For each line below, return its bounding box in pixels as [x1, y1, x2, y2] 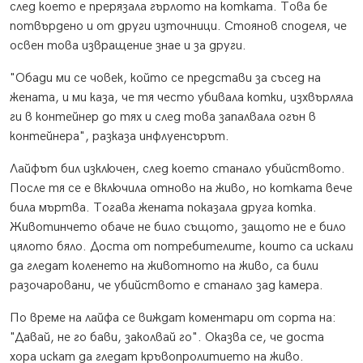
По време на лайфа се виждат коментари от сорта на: [10, 310, 336, 327]
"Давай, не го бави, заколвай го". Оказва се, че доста [10, 330, 324, 346]
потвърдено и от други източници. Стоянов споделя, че [10, 19, 347, 35]
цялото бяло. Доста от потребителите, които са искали [10, 239, 353, 255]
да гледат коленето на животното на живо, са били [10, 258, 318, 275]
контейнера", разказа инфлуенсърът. [10, 129, 229, 145]
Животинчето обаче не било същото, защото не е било [10, 220, 346, 236]
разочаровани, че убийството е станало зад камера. [10, 278, 323, 294]
